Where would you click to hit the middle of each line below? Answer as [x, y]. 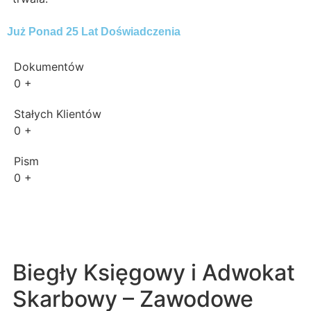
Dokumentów [49, 67]
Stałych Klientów [58, 114]
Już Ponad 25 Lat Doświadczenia [94, 32]
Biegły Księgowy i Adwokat [154, 273]
